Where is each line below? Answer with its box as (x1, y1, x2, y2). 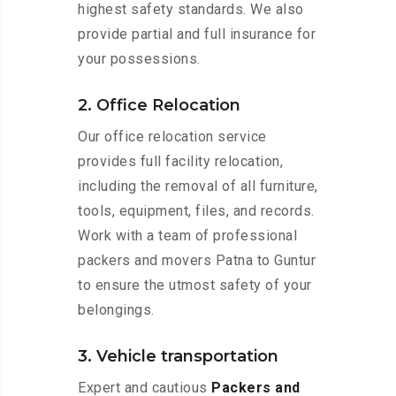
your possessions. (78, 50, 201, 68)
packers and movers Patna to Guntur (78, 252, 316, 270)
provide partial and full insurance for (78, 26, 316, 43)
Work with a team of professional (78, 227, 297, 245)
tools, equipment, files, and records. (78, 202, 315, 220)
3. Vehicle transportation (78, 346, 278, 367)
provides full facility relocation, (78, 153, 283, 171)
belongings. (78, 301, 155, 319)
